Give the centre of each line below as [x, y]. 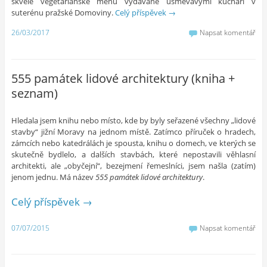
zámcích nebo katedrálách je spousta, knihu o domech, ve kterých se [133, 143]
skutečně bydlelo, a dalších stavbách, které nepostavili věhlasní [133, 154]
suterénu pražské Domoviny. [63, 12]
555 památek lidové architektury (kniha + [123, 78]
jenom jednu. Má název [53, 177]
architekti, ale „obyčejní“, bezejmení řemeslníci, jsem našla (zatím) [133, 165]
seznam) [34, 93]
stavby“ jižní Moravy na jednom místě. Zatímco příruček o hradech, [133, 131]
